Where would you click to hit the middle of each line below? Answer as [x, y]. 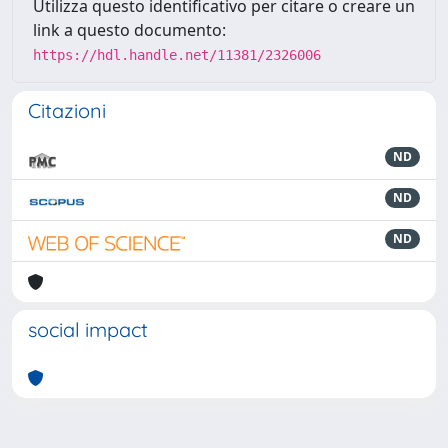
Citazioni [67, 110]
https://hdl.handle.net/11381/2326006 [177, 55]
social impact [88, 329]
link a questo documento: [129, 30]
